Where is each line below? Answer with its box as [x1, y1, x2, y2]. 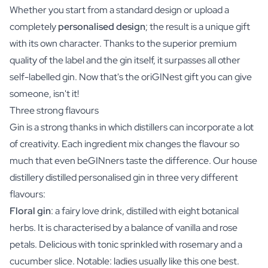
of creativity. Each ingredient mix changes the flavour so [10, 137, 239, 150]
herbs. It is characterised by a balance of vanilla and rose [10, 221, 237, 234]
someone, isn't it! [10, 87, 79, 100]
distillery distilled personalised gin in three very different [10, 170, 238, 184]
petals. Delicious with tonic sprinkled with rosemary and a [10, 237, 242, 251]
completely [10, 20, 58, 33]
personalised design [58, 20, 145, 33]
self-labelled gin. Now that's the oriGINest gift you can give [10, 70, 252, 83]
